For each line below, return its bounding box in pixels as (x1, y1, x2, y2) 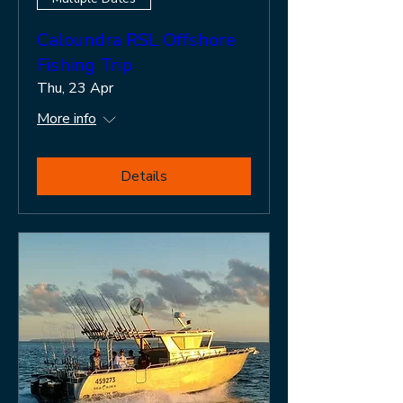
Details (121, 166, 167, 186)
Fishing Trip (37, 52, 132, 77)
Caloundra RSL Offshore (37, 27, 236, 52)
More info (37, 108, 96, 129)
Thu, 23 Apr (37, 77, 113, 98)
